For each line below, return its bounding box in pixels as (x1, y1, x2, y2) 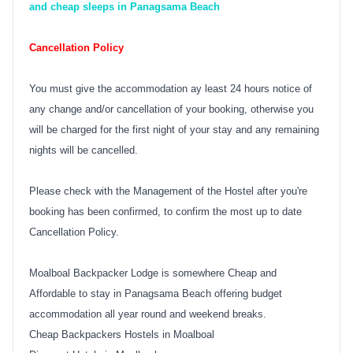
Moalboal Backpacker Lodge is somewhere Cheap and (29, 266, 277, 279)
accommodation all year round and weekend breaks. (29, 307, 266, 320)
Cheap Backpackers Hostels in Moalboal (29, 328, 214, 340)
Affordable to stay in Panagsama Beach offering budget (29, 287, 282, 299)
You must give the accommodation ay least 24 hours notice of (29, 82, 312, 95)
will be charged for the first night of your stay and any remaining (29, 123, 319, 136)
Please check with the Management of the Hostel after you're (29, 184, 307, 197)
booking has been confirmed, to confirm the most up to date (29, 205, 302, 217)
